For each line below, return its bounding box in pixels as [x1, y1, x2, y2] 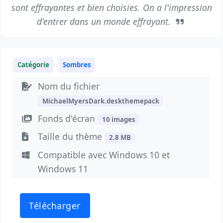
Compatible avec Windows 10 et [38, 149, 170, 161]
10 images [102, 114, 135, 124]
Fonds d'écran [38, 112, 98, 124]
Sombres [62, 60, 91, 69]
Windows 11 [38, 163, 89, 175]
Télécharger [29, 199, 81, 212]
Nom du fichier [38, 80, 100, 92]
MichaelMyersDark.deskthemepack [42, 96, 159, 106]
